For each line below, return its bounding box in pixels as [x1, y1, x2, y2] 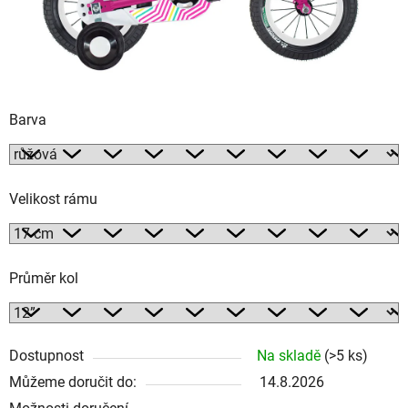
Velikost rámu [9, 189, 97, 208]
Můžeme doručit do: [9, 372, 137, 391]
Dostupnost [9, 346, 84, 364]
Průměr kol [9, 269, 78, 287]
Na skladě [257, 346, 324, 364]
